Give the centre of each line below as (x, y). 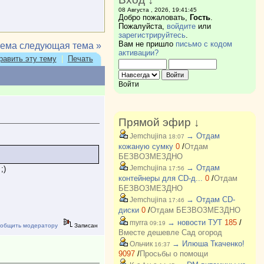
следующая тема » (60, 45)
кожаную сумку (146, 146)
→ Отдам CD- (210, 199)
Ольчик (140, 244)
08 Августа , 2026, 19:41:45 (157, 10)
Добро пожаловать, (154, 17)
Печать (80, 58)
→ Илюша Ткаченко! (208, 244)
